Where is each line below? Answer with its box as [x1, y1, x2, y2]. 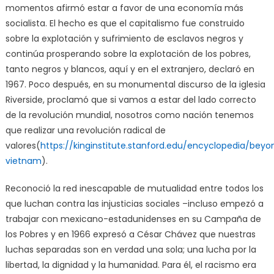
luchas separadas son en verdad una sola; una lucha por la [5, 243, 256, 256]
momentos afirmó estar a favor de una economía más [5, 2, 243, 15]
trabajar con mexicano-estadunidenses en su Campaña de [5, 213, 261, 226]
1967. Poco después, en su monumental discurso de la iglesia [5, 78, 265, 91]
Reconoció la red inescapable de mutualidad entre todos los [5, 182, 264, 195]
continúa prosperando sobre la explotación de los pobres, [5, 48, 251, 61]
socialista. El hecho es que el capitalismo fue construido [5, 17, 245, 30]
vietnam [5, 155, 42, 168]
